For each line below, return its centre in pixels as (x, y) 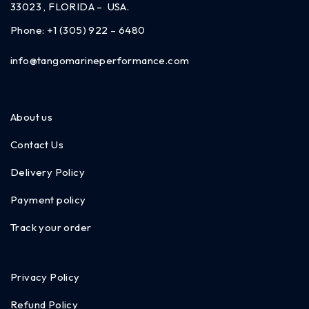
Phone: (29, 30)
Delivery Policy (48, 172)
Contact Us (37, 144)
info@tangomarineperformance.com (100, 60)
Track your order (51, 227)
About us (32, 117)
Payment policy (48, 199)
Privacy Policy (45, 277)
